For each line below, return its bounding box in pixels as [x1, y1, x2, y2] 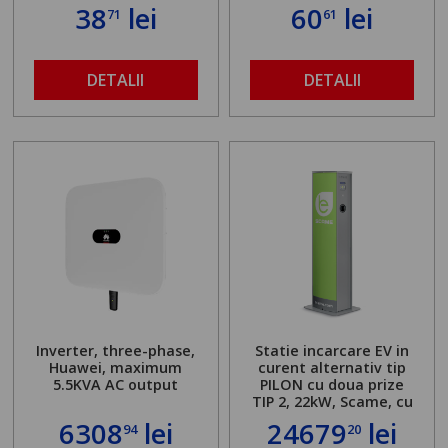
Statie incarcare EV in [255, 341, 410, 361]
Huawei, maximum [49, 358, 183, 378]
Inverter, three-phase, [36, 341, 196, 361]
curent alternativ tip [258, 358, 407, 378]
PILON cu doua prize [260, 375, 405, 395]
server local [290, 409, 374, 429]
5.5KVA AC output [53, 375, 179, 395]
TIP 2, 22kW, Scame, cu [251, 392, 413, 412]
